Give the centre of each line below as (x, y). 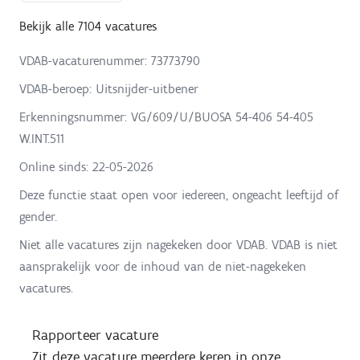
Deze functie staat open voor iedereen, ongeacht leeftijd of (179, 194)
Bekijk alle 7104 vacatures (88, 26)
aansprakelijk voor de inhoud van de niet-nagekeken (163, 266)
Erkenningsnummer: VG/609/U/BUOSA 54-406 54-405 (166, 117)
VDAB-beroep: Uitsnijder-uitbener (109, 88)
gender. (38, 216)
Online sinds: (56, 166)
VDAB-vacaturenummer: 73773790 (110, 60)
